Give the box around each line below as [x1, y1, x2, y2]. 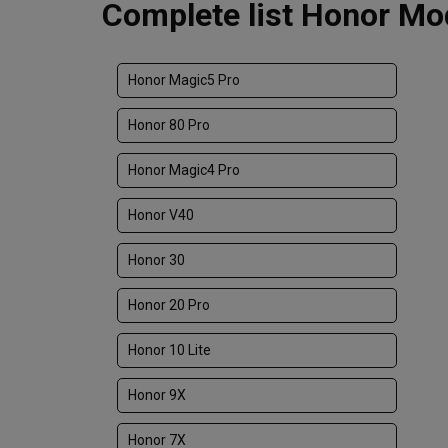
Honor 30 [128, 252, 185, 268]
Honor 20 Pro [128, 297, 210, 313]
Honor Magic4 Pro [128, 162, 240, 178]
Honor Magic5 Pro [128, 72, 240, 88]
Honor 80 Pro [128, 117, 210, 133]
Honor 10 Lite [128, 342, 211, 358]
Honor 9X [128, 387, 186, 403]
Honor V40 [128, 207, 194, 223]
